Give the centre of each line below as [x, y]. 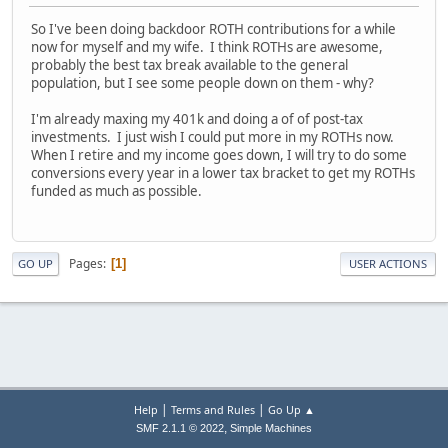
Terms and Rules [212, 409]
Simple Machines [271, 428]
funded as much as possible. [116, 191]
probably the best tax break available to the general [189, 65]
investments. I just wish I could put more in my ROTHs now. [214, 137]
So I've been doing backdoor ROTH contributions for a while [213, 29]
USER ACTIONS [388, 264]
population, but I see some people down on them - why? [202, 83]
